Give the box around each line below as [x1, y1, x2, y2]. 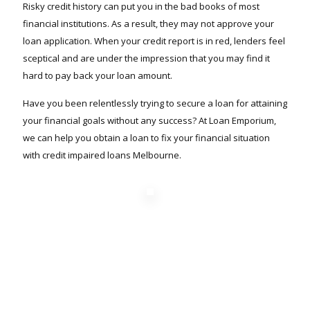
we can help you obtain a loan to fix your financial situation [23, 131, 270, 144]
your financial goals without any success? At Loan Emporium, [23, 114, 276, 127]
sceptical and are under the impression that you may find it [23, 52, 270, 64]
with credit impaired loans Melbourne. [23, 149, 181, 161]
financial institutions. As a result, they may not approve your [23, 17, 274, 30]
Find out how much [39, 269, 271, 301]
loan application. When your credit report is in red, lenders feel [23, 35, 285, 47]
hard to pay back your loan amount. [23, 69, 172, 82]
